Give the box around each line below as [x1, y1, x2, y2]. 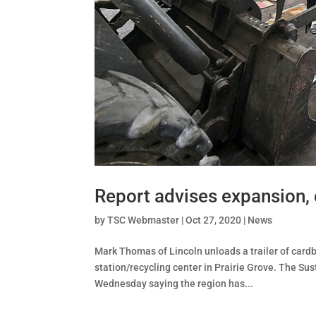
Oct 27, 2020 [186, 214, 242, 226]
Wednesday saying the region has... [95, 277, 254, 289]
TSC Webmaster [107, 214, 180, 226]
